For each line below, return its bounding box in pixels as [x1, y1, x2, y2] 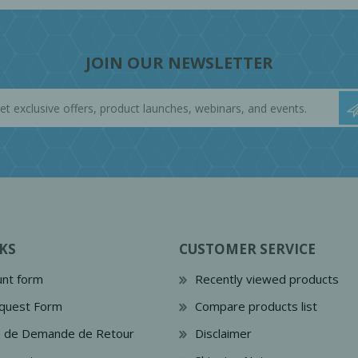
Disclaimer [195, 325, 252, 341]
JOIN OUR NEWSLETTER [85, 52, 273, 74]
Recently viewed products [195, 271, 339, 287]
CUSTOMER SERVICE [179, 240, 316, 258]
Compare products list [195, 298, 317, 314]
